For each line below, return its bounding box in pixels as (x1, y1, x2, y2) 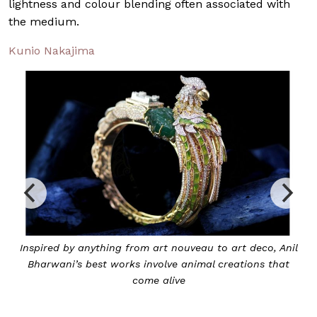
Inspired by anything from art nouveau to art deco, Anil (19, 241, 298, 253)
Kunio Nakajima (8, 43, 95, 57)
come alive (132, 274, 185, 286)
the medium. (8, 14, 79, 28)
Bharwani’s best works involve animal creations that (28, 258, 289, 270)
